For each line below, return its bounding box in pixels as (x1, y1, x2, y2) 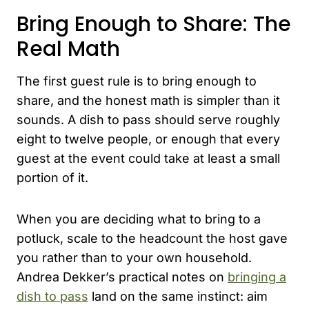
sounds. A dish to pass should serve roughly (17, 112, 280, 127)
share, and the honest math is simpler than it (17, 92, 280, 108)
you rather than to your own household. (17, 250, 252, 265)
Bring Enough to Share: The (17, 9, 291, 39)
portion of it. (17, 170, 88, 185)
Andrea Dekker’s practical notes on (17, 269, 228, 284)
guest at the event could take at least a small (17, 150, 280, 166)
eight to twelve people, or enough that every (17, 131, 280, 146)
